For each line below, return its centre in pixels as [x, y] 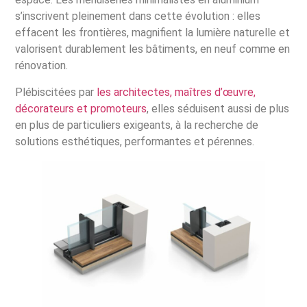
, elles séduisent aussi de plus [218, 108]
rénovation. [42, 66]
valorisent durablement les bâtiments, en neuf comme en [153, 49]
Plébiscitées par [56, 92]
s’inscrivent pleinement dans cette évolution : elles [138, 16]
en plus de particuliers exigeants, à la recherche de [137, 125]
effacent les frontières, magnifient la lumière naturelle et [153, 33]
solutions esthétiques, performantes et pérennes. [135, 141]
